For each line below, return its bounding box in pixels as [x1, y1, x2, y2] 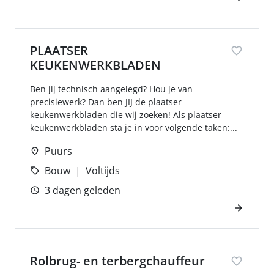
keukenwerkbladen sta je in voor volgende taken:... [30, 122, 237, 133]
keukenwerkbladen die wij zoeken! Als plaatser [30, 109, 221, 120]
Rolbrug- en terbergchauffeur [30, 253, 205, 269]
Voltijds [86, 164, 120, 177]
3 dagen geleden [45, 183, 120, 197]
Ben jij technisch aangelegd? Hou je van [30, 83, 193, 95]
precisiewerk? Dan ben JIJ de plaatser [30, 96, 182, 108]
